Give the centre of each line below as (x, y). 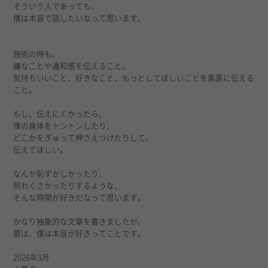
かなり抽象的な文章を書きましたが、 (80, 221)
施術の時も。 (37, 54)
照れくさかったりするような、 (68, 185)
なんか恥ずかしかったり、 (60, 173)
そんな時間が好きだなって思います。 (80, 197)
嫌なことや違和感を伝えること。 (72, 66)
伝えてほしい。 (41, 150)
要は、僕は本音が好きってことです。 (80, 233)
